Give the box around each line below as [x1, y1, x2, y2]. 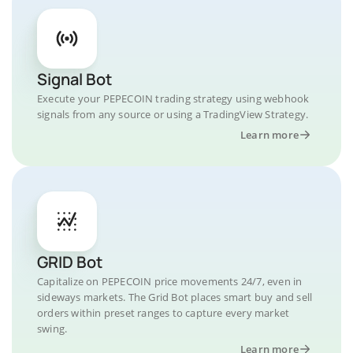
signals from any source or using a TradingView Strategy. [37, 107, 309, 121]
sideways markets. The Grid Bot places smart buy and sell [37, 290, 313, 304]
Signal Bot [37, 69, 112, 90]
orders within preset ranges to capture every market [37, 306, 290, 320]
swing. [37, 321, 68, 336]
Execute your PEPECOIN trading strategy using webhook [37, 91, 310, 106]
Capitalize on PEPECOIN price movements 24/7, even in [37, 274, 303, 288]
